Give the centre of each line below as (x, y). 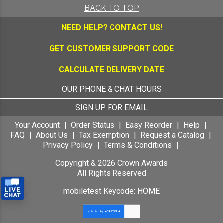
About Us (52, 135)
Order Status (92, 125)
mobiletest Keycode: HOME (111, 191)
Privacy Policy (67, 145)
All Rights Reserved (111, 173)
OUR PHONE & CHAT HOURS (111, 89)
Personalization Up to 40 (56, 11)
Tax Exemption (104, 135)
